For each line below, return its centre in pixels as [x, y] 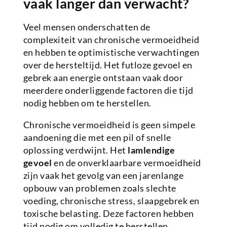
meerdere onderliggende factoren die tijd [108, 90]
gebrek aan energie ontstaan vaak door [103, 78]
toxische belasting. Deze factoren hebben [108, 214]
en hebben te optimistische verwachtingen [111, 52]
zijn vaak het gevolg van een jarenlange [103, 176]
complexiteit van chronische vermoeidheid [111, 40]
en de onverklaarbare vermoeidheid [126, 163]
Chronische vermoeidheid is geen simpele [109, 125]
